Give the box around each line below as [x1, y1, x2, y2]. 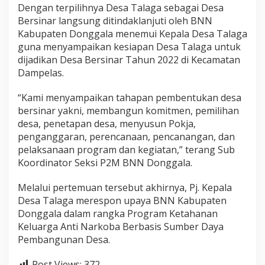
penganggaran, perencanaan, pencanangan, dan [18, 130, 235, 143]
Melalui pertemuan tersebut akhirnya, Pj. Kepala [18, 180, 232, 194]
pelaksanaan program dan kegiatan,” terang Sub [18, 143, 235, 156]
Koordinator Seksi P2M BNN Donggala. [18, 156, 192, 169]
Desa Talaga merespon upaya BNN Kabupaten [18, 193, 227, 207]
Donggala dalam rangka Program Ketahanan [18, 206, 218, 220]
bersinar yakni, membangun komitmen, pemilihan [18, 104, 239, 117]
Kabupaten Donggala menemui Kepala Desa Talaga [18, 27, 247, 40]
